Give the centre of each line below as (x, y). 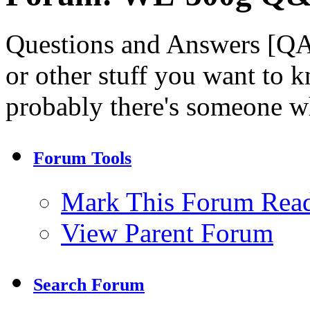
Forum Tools (82, 158)
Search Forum (89, 284)
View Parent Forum (167, 232)
